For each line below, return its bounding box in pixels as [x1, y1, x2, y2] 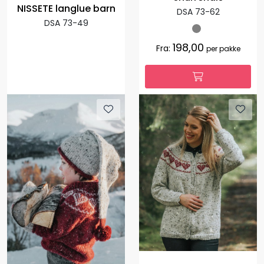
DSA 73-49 [44, 17, 88, 29]
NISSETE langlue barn [16, 2, 115, 16]
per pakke [206, 43, 240, 54]
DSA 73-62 [176, 6, 220, 18]
